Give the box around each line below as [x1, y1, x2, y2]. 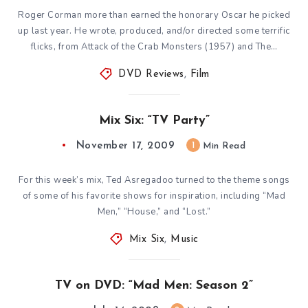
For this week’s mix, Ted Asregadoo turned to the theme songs [18, 173, 290, 186]
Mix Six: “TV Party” [98, 113, 210, 127]
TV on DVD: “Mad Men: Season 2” [55, 278, 253, 292]
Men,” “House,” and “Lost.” [97, 205, 211, 218]
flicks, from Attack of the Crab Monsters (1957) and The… [30, 40, 278, 53]
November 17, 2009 [76, 140, 175, 151]
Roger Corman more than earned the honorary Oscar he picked [18, 8, 290, 21]
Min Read [199, 141, 246, 151]
